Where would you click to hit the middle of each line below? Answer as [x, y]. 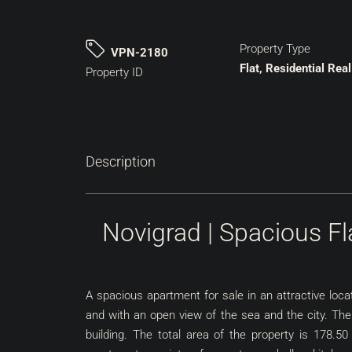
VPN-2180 [139, 53]
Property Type [275, 49]
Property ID [114, 72]
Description [121, 161]
